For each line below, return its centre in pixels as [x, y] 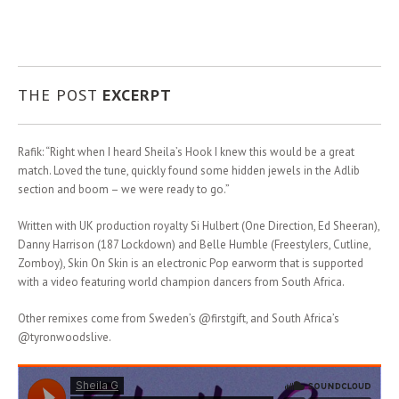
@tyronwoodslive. [65, 337]
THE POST [60, 95]
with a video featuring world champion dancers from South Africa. [181, 282]
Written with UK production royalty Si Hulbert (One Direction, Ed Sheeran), [199, 226]
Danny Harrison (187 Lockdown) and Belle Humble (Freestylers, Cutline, [194, 244]
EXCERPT [137, 95]
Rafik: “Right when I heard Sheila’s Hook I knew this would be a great [186, 152]
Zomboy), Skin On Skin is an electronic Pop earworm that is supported [191, 263]
